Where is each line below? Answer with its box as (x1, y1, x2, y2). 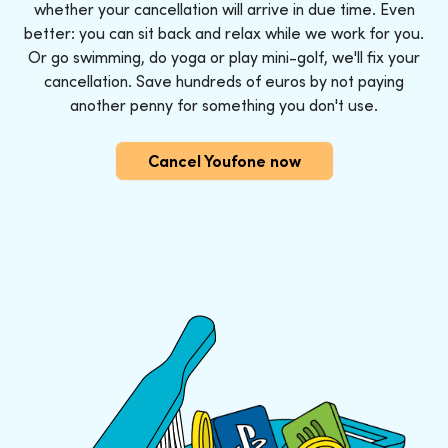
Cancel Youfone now (147, 150, 301, 171)
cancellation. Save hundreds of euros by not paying (44, 70, 404, 91)
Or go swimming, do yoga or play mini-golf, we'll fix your (28, 46, 420, 67)
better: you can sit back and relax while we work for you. (24, 22, 424, 43)
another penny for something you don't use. (70, 94, 378, 115)
